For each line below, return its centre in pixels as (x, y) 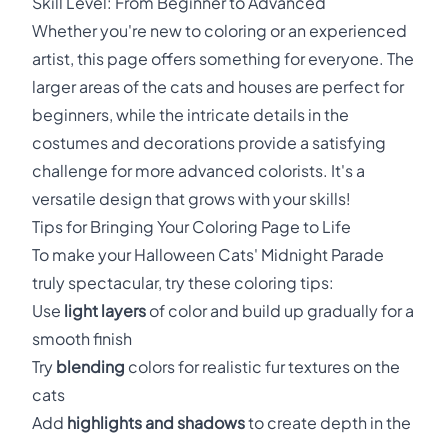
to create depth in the (328, 422)
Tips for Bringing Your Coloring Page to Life (191, 226)
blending (90, 366)
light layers (105, 310)
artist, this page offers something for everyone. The (223, 58)
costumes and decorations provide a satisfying (209, 142)
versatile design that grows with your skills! (191, 198)
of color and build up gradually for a (280, 310)
